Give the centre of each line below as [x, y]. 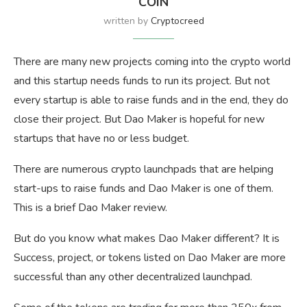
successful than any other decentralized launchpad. [133, 277]
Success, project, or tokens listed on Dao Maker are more [150, 257]
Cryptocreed [177, 21]
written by [127, 21]
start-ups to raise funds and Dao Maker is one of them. [144, 188]
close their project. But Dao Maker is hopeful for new [139, 119]
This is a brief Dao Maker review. [90, 207]
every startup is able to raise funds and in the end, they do [151, 100]
